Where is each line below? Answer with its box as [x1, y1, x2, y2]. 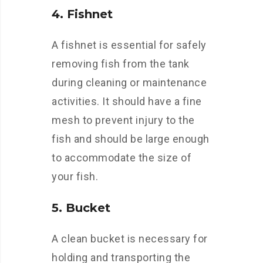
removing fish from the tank [52, 58, 190, 70]
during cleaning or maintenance [52, 76, 207, 89]
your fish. [52, 170, 98, 183]
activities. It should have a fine [52, 95, 202, 107]
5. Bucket [52, 201, 110, 215]
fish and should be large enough [52, 133, 210, 145]
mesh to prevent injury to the [52, 114, 195, 126]
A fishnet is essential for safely [52, 39, 207, 51]
